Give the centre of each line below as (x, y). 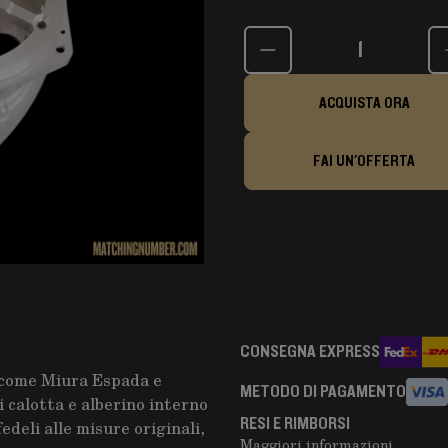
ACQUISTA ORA (364, 103)
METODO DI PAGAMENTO (323, 392)
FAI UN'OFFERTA (364, 161)
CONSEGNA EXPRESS (310, 352)
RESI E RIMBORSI (295, 424)
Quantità (279, 36)
